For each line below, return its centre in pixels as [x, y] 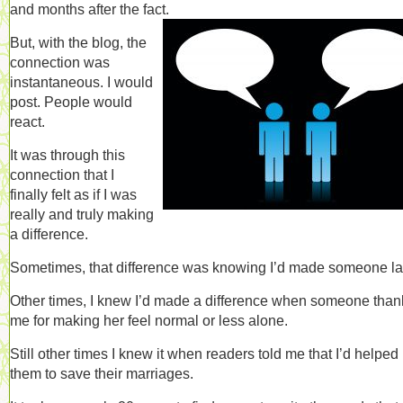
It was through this [67, 155]
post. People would [71, 102]
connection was [60, 62]
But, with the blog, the [78, 42]
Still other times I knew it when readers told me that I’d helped [204, 354]
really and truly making [82, 214]
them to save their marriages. [102, 373]
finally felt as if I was [73, 194]
